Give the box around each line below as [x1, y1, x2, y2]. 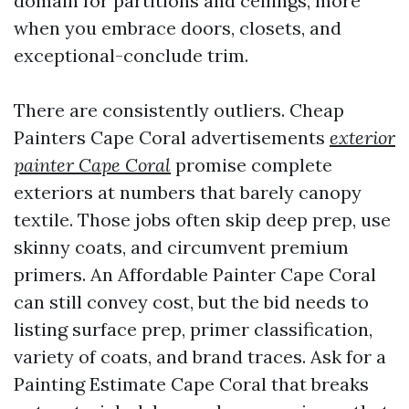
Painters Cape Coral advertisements [14, 126, 330, 149]
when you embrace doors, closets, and [14, 16, 341, 39]
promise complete [171, 153, 332, 176]
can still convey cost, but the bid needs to [14, 290, 369, 313]
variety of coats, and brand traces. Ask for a [14, 345, 386, 368]
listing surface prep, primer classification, [14, 318, 372, 341]
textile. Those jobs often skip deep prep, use [14, 208, 391, 231]
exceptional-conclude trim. [14, 44, 248, 67]
